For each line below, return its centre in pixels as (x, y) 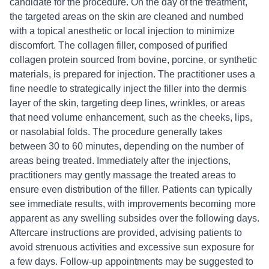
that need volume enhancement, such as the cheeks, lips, (131, 117)
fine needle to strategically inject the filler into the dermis (128, 89)
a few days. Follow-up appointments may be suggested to (131, 261)
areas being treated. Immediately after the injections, (120, 161)
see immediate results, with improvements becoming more (133, 204)
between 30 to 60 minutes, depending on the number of (126, 146)
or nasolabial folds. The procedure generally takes (116, 132)
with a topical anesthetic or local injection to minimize (122, 31)
